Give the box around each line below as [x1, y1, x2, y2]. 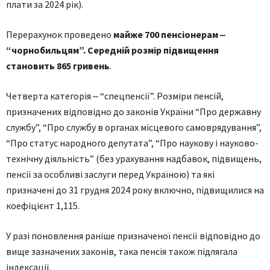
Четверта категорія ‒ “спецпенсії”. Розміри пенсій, [6, 90, 224, 102]
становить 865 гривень [6, 60, 110, 72]
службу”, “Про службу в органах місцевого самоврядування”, [6, 121, 262, 133]
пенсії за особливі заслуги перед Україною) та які [6, 168, 215, 180]
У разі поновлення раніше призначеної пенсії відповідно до [6, 230, 260, 242]
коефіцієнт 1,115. [6, 199, 80, 212]
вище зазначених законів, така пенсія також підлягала [6, 245, 237, 257]
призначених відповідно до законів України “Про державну [6, 105, 261, 118]
